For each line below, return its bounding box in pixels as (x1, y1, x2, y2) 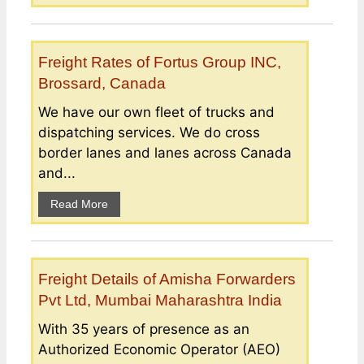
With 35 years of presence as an (38, 320, 249, 337)
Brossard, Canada (38, 74, 166, 92)
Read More (50, 197, 108, 210)
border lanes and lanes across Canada (38, 144, 292, 161)
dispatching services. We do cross (38, 123, 260, 141)
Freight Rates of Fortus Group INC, (38, 53, 281, 71)
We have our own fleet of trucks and (38, 103, 275, 120)
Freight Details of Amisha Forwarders (38, 270, 296, 288)
